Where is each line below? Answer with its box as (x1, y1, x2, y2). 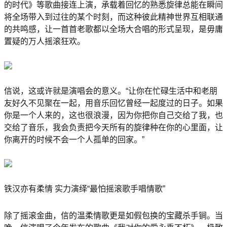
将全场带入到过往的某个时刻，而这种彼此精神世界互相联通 (4, 12, 223, 21)
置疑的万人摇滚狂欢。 (4, 36, 85, 46)
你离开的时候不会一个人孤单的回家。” (4, 135, 144, 144)
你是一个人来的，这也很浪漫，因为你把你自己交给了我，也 (4, 110, 223, 120)
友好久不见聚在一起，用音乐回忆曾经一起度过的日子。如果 (4, 98, 223, 107)
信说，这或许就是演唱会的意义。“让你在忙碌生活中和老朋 (4, 86, 217, 95)
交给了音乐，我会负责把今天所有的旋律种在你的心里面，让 (4, 123, 223, 132)
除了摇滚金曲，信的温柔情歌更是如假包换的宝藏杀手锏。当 (4, 211, 223, 220)
